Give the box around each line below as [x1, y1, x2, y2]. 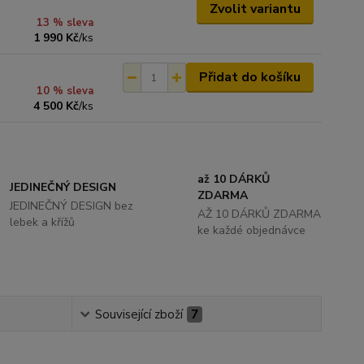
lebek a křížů [10, 214, 76, 230]
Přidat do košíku [198, 68, 301, 86]
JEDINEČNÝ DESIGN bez [10, 198, 134, 214]
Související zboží [94, 306, 183, 323]
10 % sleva [37, 84, 94, 98]
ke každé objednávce [197, 223, 305, 238]
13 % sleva [37, 15, 94, 30]
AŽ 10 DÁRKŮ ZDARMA [197, 206, 321, 222]
